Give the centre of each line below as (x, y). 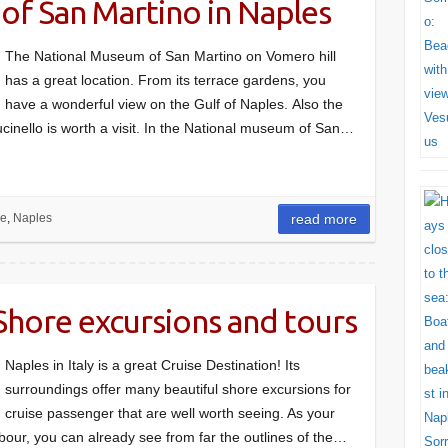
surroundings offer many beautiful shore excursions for (178, 389)
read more (324, 219)
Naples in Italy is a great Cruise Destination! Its (152, 365)
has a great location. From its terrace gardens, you (165, 80)
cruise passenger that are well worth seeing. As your (170, 413)
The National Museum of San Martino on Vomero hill (170, 56)
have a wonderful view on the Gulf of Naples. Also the (174, 104)
